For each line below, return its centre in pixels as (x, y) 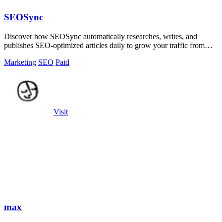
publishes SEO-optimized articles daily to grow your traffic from (104, 45)
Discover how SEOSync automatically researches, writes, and (101, 36)
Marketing (20, 62)
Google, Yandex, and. (38, 54)
